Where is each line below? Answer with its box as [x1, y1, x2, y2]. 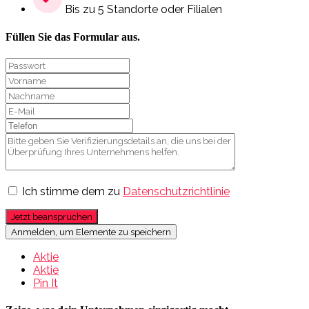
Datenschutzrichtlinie [123, 184, 230, 198]
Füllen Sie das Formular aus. [6, 30, 140, 43]
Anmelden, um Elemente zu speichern [11, 226, 171, 237]
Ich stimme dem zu [22, 184, 123, 198]
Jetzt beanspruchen [11, 210, 92, 222]
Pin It [33, 276, 58, 290]
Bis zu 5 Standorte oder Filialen [62, 3, 222, 17]
